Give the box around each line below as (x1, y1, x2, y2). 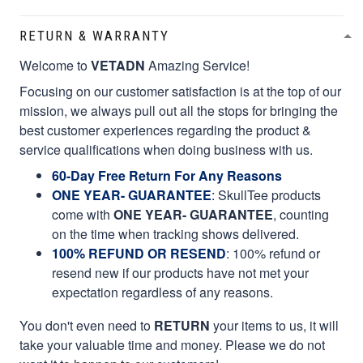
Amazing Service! (145, 55, 250, 75)
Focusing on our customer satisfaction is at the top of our (19, 81, 341, 100)
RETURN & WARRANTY (19, 27, 169, 44)
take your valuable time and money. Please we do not (19, 335, 325, 354)
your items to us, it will (210, 315, 339, 335)
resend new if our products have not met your (52, 263, 309, 282)
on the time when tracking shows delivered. (52, 224, 299, 243)
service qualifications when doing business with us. (19, 139, 316, 159)
